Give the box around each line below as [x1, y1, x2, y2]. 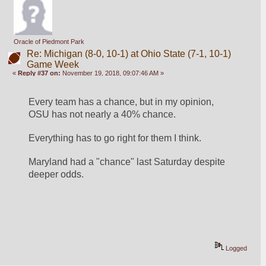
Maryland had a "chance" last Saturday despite [28, 157, 226, 167]
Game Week [26, 59, 79, 70]
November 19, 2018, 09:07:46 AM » [61, 69, 164, 77]
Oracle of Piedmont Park [13, 38, 84, 46]
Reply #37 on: [18, 69, 61, 77]
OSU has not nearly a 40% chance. [28, 109, 176, 120]
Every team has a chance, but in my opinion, [28, 97, 214, 107]
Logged [224, 244, 248, 252]
